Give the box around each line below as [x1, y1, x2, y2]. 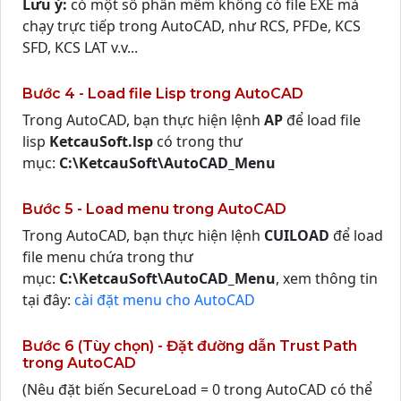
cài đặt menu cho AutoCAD [74, 290, 255, 310]
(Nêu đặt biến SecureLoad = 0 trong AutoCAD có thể [22, 380, 372, 399]
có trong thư [153, 132, 243, 151]
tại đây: [22, 290, 74, 310]
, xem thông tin [276, 269, 378, 288]
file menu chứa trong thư [22, 247, 193, 267]
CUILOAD [264, 226, 329, 245]
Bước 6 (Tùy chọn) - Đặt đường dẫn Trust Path [22, 337, 357, 354]
